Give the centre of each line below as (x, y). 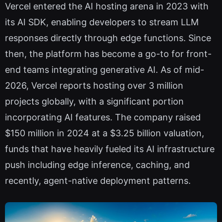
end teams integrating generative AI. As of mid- (105, 70)
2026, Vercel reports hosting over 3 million (94, 86)
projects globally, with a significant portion (94, 102)
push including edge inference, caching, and (97, 165)
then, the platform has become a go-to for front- (108, 54)
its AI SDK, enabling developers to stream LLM (102, 22)
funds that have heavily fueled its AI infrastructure (110, 149)
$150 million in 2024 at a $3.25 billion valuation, (105, 133)
